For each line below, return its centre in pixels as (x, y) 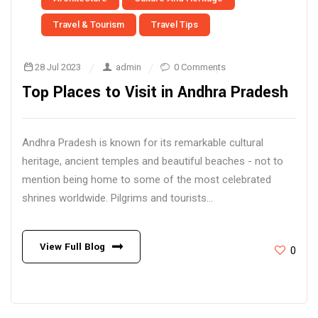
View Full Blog (72, 247)
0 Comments (199, 67)
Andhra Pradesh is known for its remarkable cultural (143, 143)
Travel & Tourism (89, 24)
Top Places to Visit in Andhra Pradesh (155, 92)
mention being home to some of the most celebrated (147, 180)
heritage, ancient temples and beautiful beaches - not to (153, 161)
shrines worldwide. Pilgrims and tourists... (117, 198)
